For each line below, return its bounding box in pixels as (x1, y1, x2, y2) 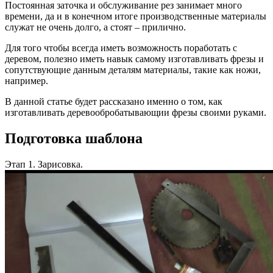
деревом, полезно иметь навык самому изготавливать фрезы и (5, 53, 264, 64)
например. (5, 75, 48, 86)
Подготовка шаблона (5, 130, 143, 146)
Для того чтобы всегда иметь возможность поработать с (5, 42, 237, 53)
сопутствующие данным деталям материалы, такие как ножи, (5, 64, 261, 75)
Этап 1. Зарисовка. (5, 158, 83, 169)
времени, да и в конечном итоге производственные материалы (5, 10, 266, 21)
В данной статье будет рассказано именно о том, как (5, 96, 222, 107)
